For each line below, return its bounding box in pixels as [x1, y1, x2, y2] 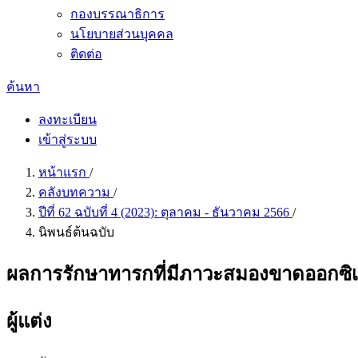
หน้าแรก [38, 165, 89, 179]
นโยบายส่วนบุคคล [70, 27, 173, 41]
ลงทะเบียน [38, 113, 97, 126]
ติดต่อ [70, 47, 102, 61]
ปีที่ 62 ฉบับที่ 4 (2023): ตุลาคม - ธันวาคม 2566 [38, 205, 292, 219]
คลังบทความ [38, 185, 113, 199]
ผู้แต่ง [6, 310, 52, 332]
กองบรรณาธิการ [70, 7, 165, 21]
